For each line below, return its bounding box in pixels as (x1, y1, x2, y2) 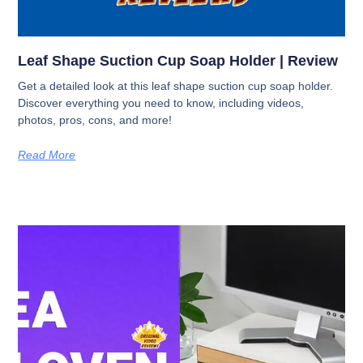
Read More (18, 148, 76, 162)
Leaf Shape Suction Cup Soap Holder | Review (18, 53, 339, 70)
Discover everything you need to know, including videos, (18, 96, 305, 110)
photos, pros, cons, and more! (18, 113, 173, 127)
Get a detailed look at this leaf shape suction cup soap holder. (18, 79, 334, 93)
